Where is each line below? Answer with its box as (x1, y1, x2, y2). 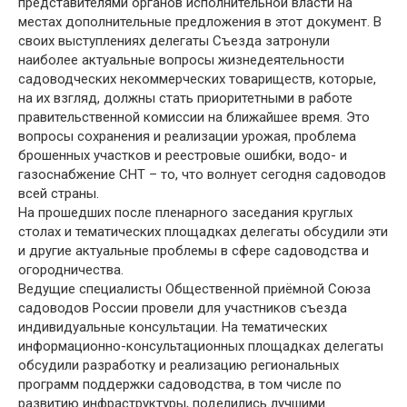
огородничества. (18, 262, 124, 278)
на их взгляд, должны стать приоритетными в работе (18, 90, 352, 106)
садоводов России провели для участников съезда (18, 300, 347, 316)
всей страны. (18, 185, 99, 202)
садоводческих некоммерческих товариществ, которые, (18, 71, 376, 87)
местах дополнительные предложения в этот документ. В (18, 14, 382, 30)
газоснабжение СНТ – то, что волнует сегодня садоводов (18, 166, 386, 183)
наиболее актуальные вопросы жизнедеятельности (18, 52, 344, 68)
